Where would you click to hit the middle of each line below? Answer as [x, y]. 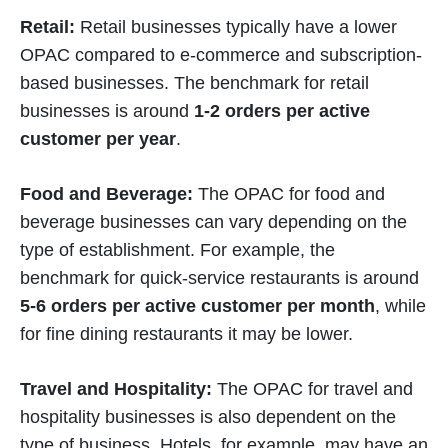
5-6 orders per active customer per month [197, 306]
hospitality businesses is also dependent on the [208, 417]
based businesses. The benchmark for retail [194, 83]
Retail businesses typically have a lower [236, 27]
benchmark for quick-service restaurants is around [219, 278]
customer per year [98, 139]
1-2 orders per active [282, 111]
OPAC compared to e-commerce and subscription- [221, 55]
